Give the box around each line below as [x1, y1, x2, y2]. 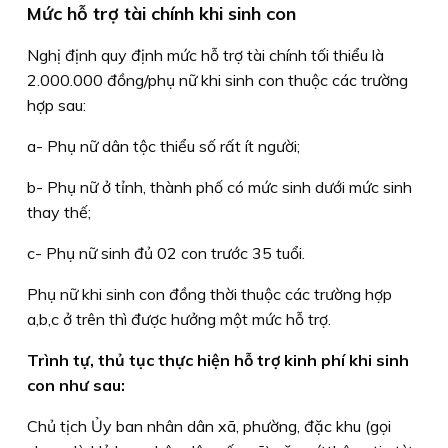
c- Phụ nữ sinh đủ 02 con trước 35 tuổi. [27, 242, 309, 263]
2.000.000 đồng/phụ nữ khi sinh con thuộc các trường [27, 69, 408, 90]
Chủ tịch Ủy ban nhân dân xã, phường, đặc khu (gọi [27, 415, 391, 436]
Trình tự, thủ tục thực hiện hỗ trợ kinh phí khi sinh [27, 349, 409, 370]
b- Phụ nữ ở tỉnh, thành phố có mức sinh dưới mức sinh [27, 176, 412, 197]
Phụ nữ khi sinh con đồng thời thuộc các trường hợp [27, 283, 392, 304]
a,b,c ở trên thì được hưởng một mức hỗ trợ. [27, 308, 331, 329]
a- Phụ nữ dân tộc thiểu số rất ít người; [27, 135, 300, 156]
